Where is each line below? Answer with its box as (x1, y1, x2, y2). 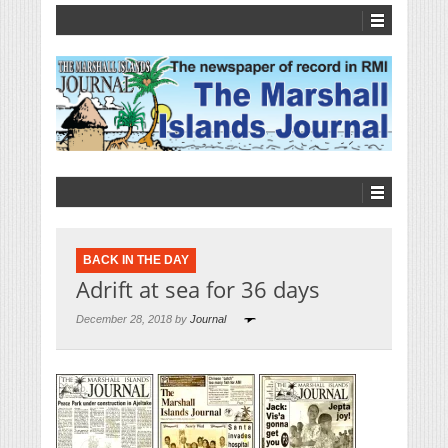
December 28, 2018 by (76, 313, 190, 326)
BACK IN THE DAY (83, 253, 189, 268)
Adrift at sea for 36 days (76, 274, 320, 305)
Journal (190, 313, 226, 326)
